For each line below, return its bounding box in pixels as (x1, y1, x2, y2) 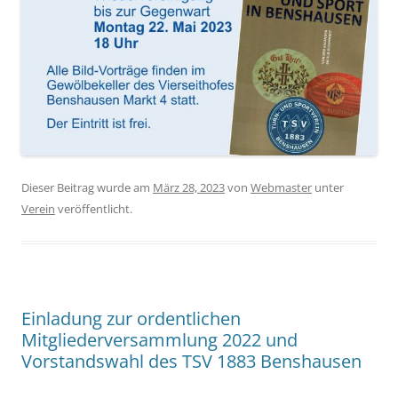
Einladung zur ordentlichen (21, 306, 241, 331)
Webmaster (251, 179, 312, 196)
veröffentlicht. (55, 201, 132, 218)
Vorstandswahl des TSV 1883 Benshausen (21, 349, 362, 374)
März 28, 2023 (153, 179, 225, 196)
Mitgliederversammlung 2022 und (21, 328, 298, 353)
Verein (21, 201, 55, 218)
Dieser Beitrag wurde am (21, 179, 153, 196)
